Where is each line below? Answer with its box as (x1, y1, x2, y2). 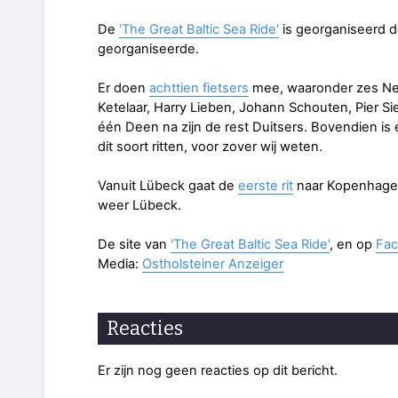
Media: (98, 255, 142, 272)
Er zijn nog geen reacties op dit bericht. (98, 362, 338, 379)
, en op (330, 235, 376, 252)
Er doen (98, 79, 149, 96)
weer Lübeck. (98, 196, 181, 213)
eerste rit (238, 177, 293, 194)
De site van (98, 235, 171, 252)
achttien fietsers (149, 79, 249, 96)
